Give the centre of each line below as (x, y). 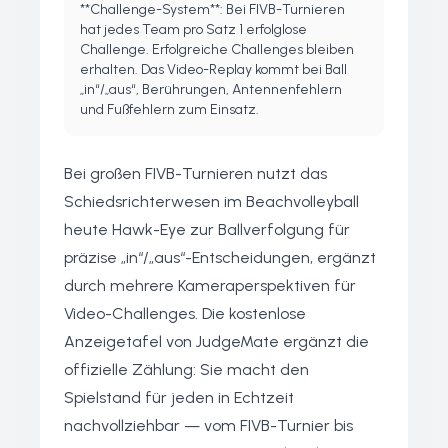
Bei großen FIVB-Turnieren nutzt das (195, 173)
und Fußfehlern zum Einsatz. (169, 109)
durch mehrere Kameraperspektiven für (210, 285)
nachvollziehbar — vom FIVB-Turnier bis (208, 425)
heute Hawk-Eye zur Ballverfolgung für (207, 229)
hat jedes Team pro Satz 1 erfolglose (193, 29)
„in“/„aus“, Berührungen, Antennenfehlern (211, 89)
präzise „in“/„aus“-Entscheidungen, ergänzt (220, 257)
